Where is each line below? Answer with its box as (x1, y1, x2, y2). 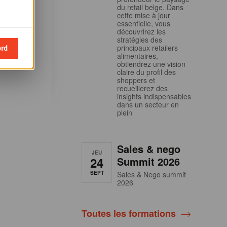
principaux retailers (117, 43, 178, 53)
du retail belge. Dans (117, 2, 183, 13)
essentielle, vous (117, 18, 170, 29)
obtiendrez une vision (117, 59, 185, 69)
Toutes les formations (82, 207, 176, 220)
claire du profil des (117, 67, 176, 78)
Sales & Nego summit (117, 169, 186, 180)
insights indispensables (117, 91, 191, 102)
